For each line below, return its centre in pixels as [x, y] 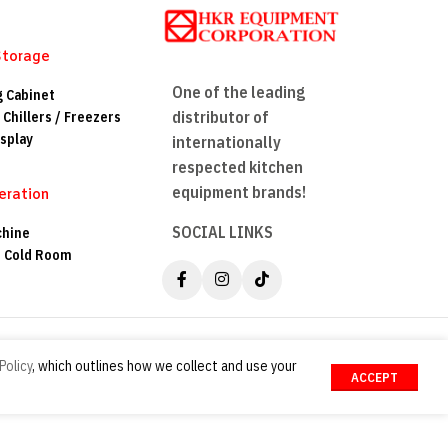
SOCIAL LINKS [223, 231]
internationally [227, 141]
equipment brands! [239, 191]
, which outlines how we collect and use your [164, 366]
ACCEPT [374, 378]
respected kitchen [238, 166]
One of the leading [239, 91]
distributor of [221, 116]
